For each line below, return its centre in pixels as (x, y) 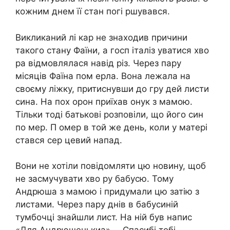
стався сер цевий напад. (69, 140)
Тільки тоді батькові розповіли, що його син (109, 114)
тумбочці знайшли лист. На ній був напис (104, 217)
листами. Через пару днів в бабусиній (97, 204)
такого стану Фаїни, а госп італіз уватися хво (112, 50)
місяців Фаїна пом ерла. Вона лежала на (103, 76)
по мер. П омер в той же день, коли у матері (111, 127)
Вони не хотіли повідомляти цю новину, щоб (111, 166)
